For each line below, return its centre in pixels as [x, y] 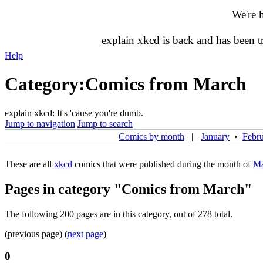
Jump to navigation [40, 123]
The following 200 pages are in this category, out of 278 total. [119, 214]
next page [85, 234]
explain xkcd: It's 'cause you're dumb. [74, 113]
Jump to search [105, 123]
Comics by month [151, 136]
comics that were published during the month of [163, 164]
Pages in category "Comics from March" [128, 189]
